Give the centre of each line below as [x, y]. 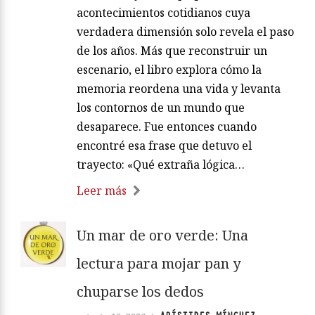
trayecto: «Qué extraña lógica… [161, 165]
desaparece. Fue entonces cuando [167, 127]
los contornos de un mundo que [161, 108]
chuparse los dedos [140, 292]
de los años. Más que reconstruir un [172, 51]
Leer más [102, 191]
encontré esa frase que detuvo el [164, 146]
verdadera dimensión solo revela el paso [185, 32]
